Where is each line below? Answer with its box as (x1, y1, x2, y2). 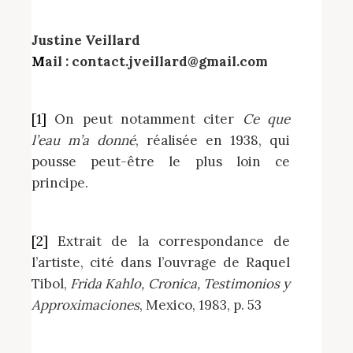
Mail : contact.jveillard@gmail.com (45, 52, 268, 70)
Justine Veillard (32, 31, 140, 49)
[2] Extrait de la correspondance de (32, 232, 48, 250)
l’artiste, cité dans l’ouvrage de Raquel (32, 254, 290, 271)
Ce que (242, 110, 291, 128)
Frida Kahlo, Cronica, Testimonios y (70, 275, 291, 292)
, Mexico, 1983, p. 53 (139, 296, 262, 314)
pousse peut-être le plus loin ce (32, 153, 290, 171)
